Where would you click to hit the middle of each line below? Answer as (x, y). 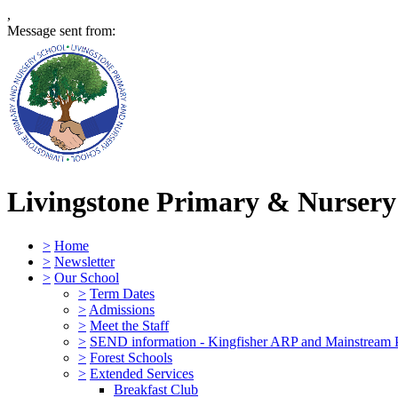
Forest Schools (131, 357)
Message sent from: (61, 31)
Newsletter (84, 261)
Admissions (122, 309)
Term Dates (122, 293)
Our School (87, 277)
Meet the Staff (129, 325)
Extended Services (142, 373)
